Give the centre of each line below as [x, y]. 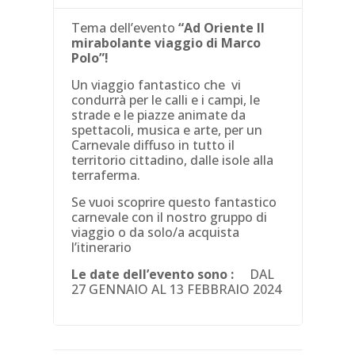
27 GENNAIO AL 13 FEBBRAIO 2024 [177, 289]
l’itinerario [102, 247]
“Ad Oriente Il [222, 27]
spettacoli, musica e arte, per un [167, 130]
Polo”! [90, 57]
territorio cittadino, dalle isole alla [173, 160]
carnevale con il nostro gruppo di [170, 217]
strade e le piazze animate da [159, 115]
